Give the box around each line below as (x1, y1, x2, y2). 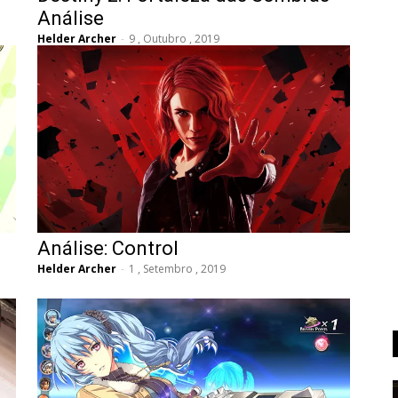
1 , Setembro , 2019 (129, 261, 226, 277)
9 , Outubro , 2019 (129, 31, 219, 47)
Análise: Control (37, 237, 179, 260)
